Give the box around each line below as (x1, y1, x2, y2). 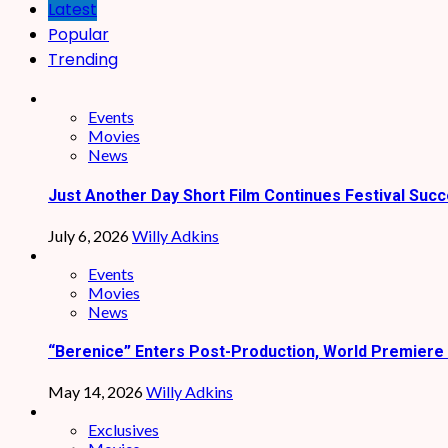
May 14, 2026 (48, 382, 146, 402)
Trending (48, 48, 118, 72)
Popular (48, 23, 109, 47)
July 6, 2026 (48, 225, 132, 245)
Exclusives (88, 420, 159, 440)
